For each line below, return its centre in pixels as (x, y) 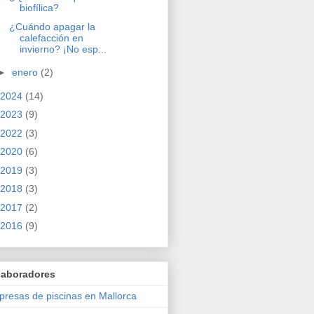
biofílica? (39, 8)
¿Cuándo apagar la (52, 26)
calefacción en (51, 37)
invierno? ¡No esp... (63, 49)
